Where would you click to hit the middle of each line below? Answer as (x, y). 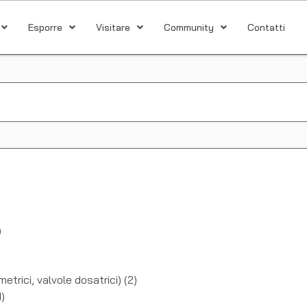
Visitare (113, 27)
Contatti (266, 27)
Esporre (45, 27)
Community (188, 27)
